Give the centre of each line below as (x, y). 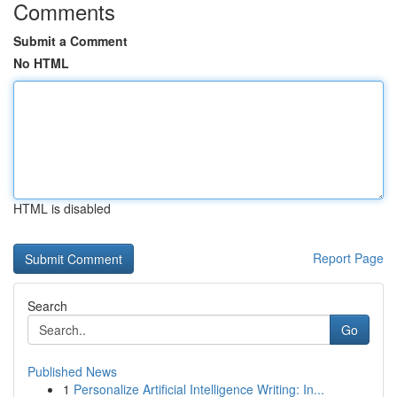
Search (47, 306)
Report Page (348, 258)
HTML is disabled (62, 208)
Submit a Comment (70, 41)
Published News (72, 371)
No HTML (41, 63)
